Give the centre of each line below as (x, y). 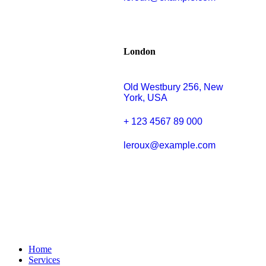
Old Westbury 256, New (173, 87)
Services (44, 259)
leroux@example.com (170, 145)
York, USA (145, 97)
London (140, 52)
